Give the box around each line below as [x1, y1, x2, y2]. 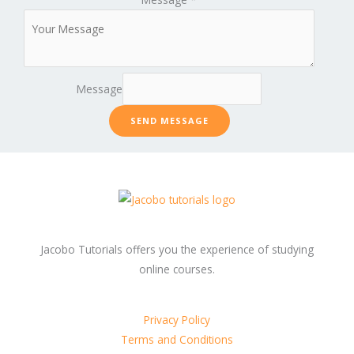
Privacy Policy [144, 311, 210, 327]
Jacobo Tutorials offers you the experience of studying [40, 242, 314, 258]
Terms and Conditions [121, 331, 233, 347]
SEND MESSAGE [130, 115, 209, 127]
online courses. [139, 262, 215, 277]
